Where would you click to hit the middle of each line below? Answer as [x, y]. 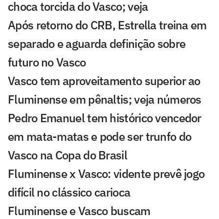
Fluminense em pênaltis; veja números [105, 99]
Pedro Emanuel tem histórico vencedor [105, 118]
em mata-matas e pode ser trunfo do [100, 136]
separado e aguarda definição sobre [97, 43]
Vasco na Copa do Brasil [67, 155]
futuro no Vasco [47, 62]
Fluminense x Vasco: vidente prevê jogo [106, 173]
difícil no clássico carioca [69, 192]
